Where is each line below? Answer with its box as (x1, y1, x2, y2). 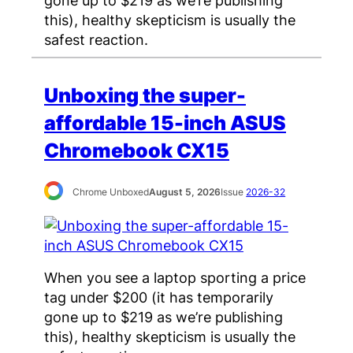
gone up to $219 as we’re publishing (44, 307, 283, 325)
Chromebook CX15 (44, 139, 229, 163)
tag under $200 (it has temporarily (44, 288, 273, 306)
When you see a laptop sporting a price (44, 268, 306, 286)
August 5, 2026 (149, 186, 221, 199)
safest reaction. (44, 30, 148, 48)
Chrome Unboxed (72, 186, 150, 199)
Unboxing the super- (44, 84, 246, 108)
